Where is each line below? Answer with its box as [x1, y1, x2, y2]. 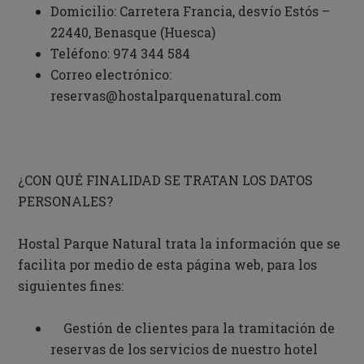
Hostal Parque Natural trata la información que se [18, 235, 341, 252]
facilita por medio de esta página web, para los [18, 256, 318, 273]
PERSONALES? [18, 193, 114, 210]
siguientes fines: [18, 277, 124, 294]
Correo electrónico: [50, 66, 172, 83]
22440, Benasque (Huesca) [50, 24, 216, 41]
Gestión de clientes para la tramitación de [50, 319, 336, 336]
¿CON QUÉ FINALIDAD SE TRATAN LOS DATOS [18, 171, 314, 188]
